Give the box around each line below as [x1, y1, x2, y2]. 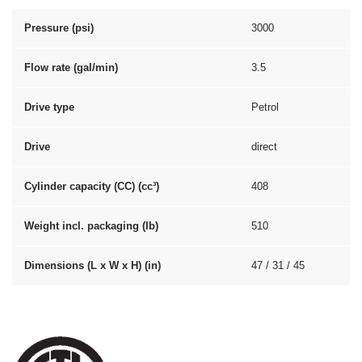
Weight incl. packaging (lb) [24, 220, 158, 232]
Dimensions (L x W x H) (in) [24, 259, 161, 271]
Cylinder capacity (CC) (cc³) [24, 180, 159, 192]
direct [251, 141, 277, 153]
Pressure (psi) [24, 22, 94, 34]
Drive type [24, 101, 74, 113]
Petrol [251, 101, 279, 113]
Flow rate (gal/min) [24, 61, 118, 74]
